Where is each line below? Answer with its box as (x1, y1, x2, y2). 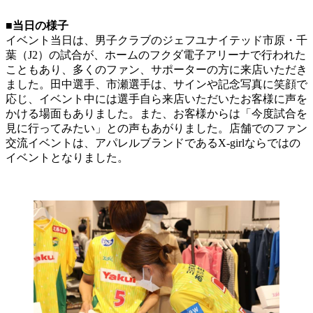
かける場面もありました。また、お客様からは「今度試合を (6, 108, 307, 120)
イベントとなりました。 (6, 152, 129, 164)
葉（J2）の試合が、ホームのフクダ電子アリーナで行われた (6, 49, 306, 61)
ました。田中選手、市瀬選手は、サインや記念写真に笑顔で (6, 78, 307, 91)
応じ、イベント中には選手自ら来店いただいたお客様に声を (6, 93, 307, 105)
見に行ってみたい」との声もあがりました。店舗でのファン (6, 122, 307, 135)
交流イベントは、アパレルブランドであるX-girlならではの (6, 137, 300, 150)
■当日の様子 (6, 20, 68, 32)
